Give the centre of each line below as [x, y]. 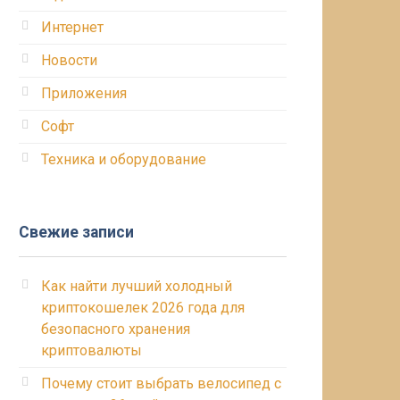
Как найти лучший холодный [137, 286]
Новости [69, 60]
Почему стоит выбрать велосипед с [161, 383]
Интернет [72, 27]
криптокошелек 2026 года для [143, 308]
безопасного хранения [116, 329]
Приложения [84, 93]
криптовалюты [92, 350]
